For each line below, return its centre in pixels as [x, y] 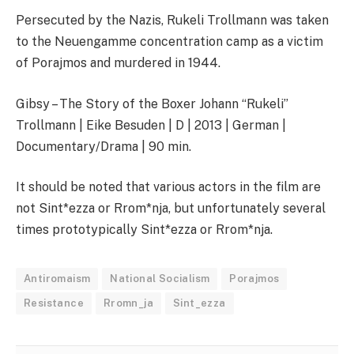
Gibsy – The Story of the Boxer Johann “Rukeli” [152, 104]
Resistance [54, 303]
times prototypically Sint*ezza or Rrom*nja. [144, 230]
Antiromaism [57, 279]
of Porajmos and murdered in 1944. [118, 63]
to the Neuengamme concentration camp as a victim [169, 42]
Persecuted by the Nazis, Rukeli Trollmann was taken [172, 21]
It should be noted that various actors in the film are [168, 187]
